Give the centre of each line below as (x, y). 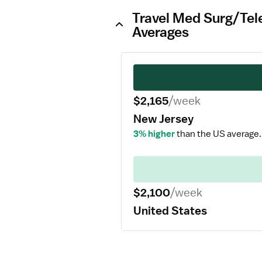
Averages (161, 32)
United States (170, 211)
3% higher (154, 134)
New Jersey (163, 119)
